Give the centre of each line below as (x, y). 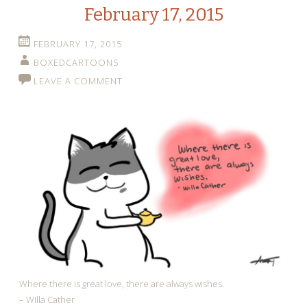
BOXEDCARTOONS (76, 62)
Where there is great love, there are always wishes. (122, 284)
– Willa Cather (47, 299)
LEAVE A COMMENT (78, 81)
